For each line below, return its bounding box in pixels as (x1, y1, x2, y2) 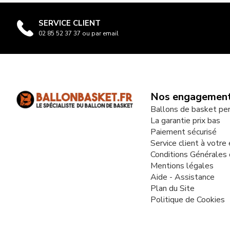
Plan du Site (150, 182, 195, 194)
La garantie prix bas (150, 114, 220, 126)
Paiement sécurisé (150, 126, 217, 138)
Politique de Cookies (150, 194, 225, 205)
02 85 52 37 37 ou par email (39, 29, 119, 37)
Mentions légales (150, 160, 214, 171)
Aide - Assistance (150, 171, 215, 183)
